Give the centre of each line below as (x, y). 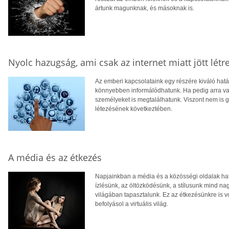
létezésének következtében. (134, 109)
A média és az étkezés (55, 157)
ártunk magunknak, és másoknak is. (145, 8)
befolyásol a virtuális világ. (132, 204)
